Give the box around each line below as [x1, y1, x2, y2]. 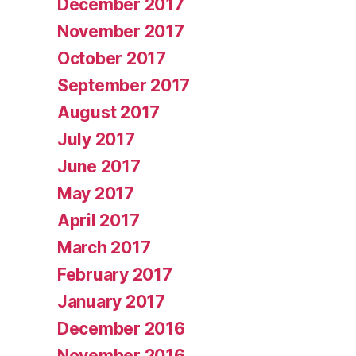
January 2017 [57, 292, 165, 312]
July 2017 [57, 130, 135, 150]
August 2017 [57, 103, 161, 123]
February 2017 [57, 265, 172, 285]
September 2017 [57, 75, 191, 96]
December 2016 [57, 319, 185, 339]
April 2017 [57, 211, 140, 231]
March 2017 [57, 238, 151, 258]
